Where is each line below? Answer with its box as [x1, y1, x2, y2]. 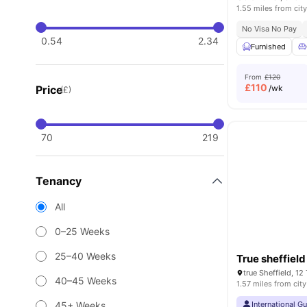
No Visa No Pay [242, 24, 297, 34]
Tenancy [36, 174, 82, 188]
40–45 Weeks [55, 275, 116, 286]
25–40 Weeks [55, 250, 116, 262]
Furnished [251, 42, 286, 51]
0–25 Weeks [55, 225, 110, 237]
